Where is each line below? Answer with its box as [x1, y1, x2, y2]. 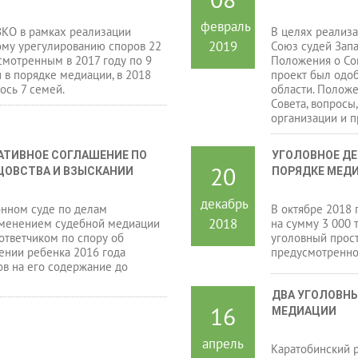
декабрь [201, 194, 249, 213]
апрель [202, 334, 244, 352]
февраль [201, 17, 251, 35]
